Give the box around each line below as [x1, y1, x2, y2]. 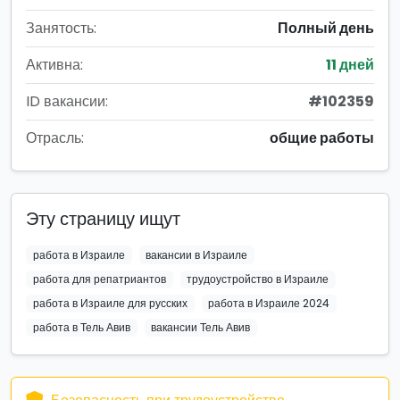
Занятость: [26, 17, 96, 38]
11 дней [326, 54, 374, 75]
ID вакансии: [26, 90, 108, 112]
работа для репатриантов [32, 271, 166, 287]
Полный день [278, 17, 374, 38]
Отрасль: [26, 127, 84, 148]
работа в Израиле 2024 [208, 296, 330, 312]
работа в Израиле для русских [32, 296, 187, 312]
